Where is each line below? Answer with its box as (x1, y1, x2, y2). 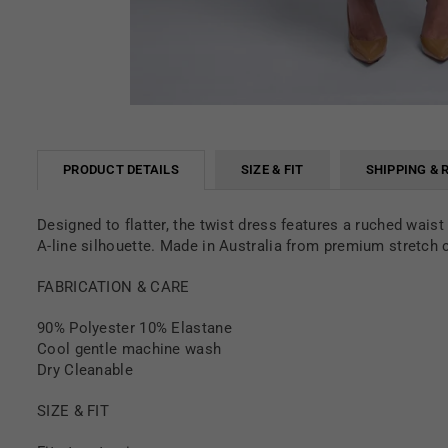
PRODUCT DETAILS (63, 161, 179, 177)
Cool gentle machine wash (37, 339, 222, 358)
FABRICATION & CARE (37, 277, 190, 296)
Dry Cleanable (37, 360, 133, 379)
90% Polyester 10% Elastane (37, 318, 232, 337)
